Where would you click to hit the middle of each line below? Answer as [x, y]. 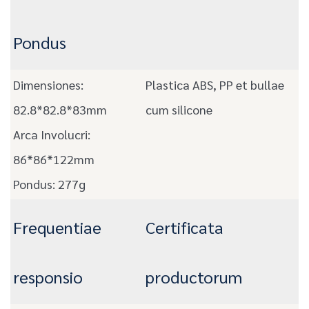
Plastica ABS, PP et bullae [215, 85]
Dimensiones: [48, 85]
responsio [48, 277]
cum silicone [179, 110]
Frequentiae [57, 227]
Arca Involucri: [52, 134]
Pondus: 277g [49, 184]
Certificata [185, 227]
